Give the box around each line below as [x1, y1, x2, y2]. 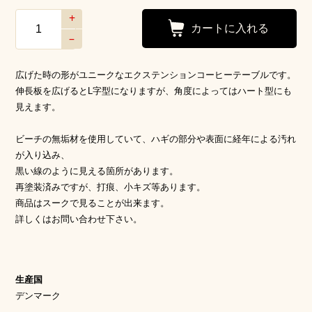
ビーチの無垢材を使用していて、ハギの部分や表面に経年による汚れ [15, 133, 297, 144]
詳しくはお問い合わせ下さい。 [15, 213, 143, 224]
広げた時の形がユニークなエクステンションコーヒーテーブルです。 [15, 69, 297, 80]
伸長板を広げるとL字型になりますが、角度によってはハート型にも [15, 85, 292, 96]
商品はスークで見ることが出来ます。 [15, 197, 170, 208]
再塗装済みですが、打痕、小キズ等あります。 [15, 181, 206, 192]
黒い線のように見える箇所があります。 [15, 165, 179, 176]
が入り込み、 [15, 149, 70, 160]
